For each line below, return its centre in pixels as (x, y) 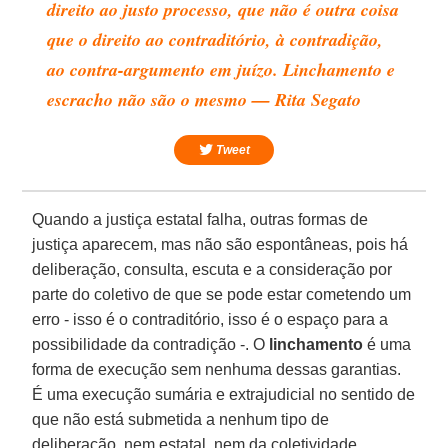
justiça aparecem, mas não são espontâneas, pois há (220, 244)
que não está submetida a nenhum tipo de (181, 419)
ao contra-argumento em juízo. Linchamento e (221, 69)
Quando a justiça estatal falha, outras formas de (200, 219)
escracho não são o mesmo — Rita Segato (204, 99)
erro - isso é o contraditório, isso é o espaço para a (210, 319)
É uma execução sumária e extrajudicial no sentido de (224, 394)
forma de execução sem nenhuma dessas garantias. (217, 369)
